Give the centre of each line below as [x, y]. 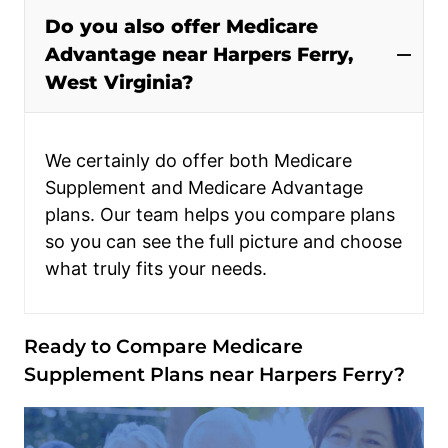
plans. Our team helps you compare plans [220, 214]
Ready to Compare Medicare [163, 346]
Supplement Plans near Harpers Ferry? [214, 374]
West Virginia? [119, 82]
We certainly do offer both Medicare [198, 160]
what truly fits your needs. [156, 268]
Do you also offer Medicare [181, 26]
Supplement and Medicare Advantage [204, 187]
